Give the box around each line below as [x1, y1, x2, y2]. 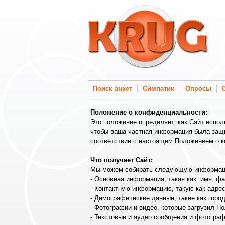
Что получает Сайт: [90, 156, 153, 164]
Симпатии [143, 85, 175, 92]
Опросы [185, 85, 211, 92]
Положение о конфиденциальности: [90, 108, 207, 116]
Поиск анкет [93, 85, 132, 92]
